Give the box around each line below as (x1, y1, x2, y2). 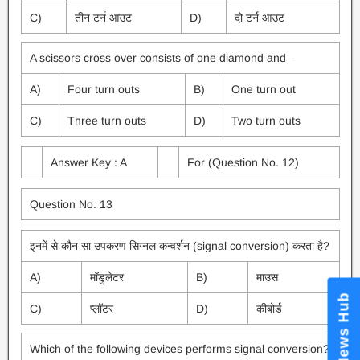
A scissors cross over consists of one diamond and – (29, 51, 296, 64)
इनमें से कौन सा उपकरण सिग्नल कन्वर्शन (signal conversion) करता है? (29, 239, 329, 252)
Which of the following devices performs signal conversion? (29, 342, 329, 355)
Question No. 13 (29, 198, 112, 211)
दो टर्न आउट (234, 11, 284, 24)
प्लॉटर (89, 302, 113, 315)
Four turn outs (67, 83, 140, 96)
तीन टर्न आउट (74, 11, 132, 24)
